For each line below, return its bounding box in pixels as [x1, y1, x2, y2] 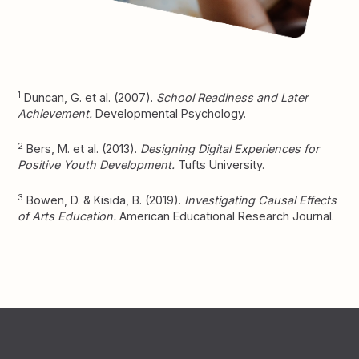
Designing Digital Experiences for [140, 142, 320, 156]
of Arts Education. [18, 209, 117, 224]
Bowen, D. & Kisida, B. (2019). [23, 193, 185, 208]
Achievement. [18, 107, 93, 121]
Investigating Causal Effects [184, 193, 337, 208]
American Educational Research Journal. [116, 209, 335, 224]
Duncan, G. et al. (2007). [21, 91, 157, 105]
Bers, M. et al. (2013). [23, 142, 141, 156]
